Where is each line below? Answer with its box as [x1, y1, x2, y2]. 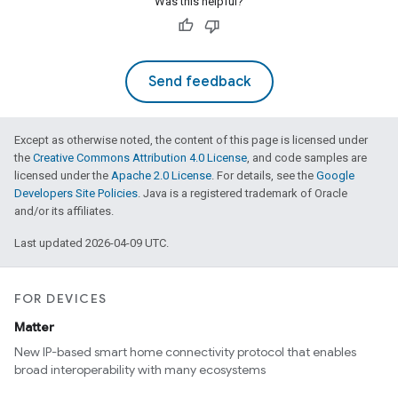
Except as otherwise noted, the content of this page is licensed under [14, 133, 368, 147]
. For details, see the [211, 169, 316, 182]
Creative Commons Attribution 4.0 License [33, 151, 247, 164]
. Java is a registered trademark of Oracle [138, 187, 347, 200]
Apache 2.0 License [111, 169, 211, 182]
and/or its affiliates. [14, 204, 114, 218]
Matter [14, 319, 54, 336]
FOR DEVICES [14, 291, 107, 307]
